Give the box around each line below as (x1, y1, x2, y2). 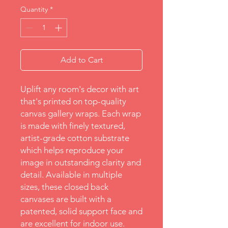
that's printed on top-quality (20, 96, 126, 106)
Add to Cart (60, 55, 103, 65)
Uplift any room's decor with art (20, 84, 139, 94)
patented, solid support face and (20, 206, 142, 216)
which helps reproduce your (20, 145, 124, 155)
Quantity (20, 5, 48, 14)
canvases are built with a (20, 194, 111, 204)
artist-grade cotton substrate (20, 133, 129, 143)
